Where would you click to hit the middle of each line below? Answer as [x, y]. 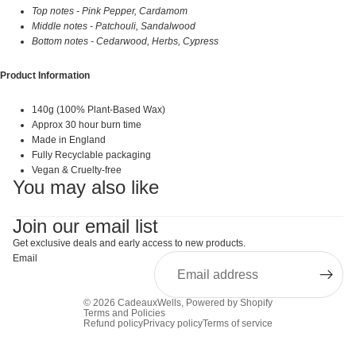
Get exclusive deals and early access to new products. [129, 243]
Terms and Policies [124, 313]
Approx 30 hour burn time [87, 125]
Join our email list [85, 226]
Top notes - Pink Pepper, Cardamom [110, 11]
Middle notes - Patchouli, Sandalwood [114, 26]
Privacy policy [173, 323]
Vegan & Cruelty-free [77, 170]
